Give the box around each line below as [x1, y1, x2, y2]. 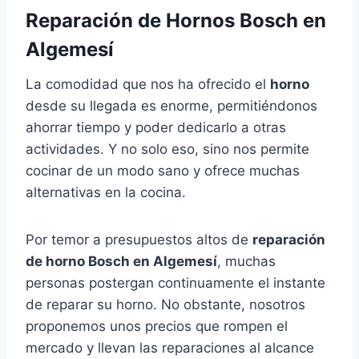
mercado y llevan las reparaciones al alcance [26, 340, 314, 357]
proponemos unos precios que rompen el [26, 318, 288, 335]
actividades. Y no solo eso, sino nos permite [26, 141, 309, 158]
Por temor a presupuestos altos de [26, 232, 252, 248]
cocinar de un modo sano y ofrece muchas [26, 163, 300, 179]
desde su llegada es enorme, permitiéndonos [26, 98, 317, 115]
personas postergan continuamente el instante [26, 275, 325, 292]
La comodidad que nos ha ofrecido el [26, 76, 270, 93]
